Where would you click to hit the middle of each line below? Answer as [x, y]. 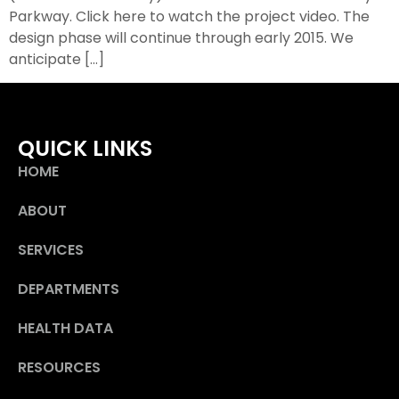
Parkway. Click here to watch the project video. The [189, 16]
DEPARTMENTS [69, 289]
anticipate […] [57, 59]
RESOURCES [59, 368]
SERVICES [51, 250]
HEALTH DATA [65, 329]
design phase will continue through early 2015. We [181, 37]
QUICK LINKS [85, 149]
